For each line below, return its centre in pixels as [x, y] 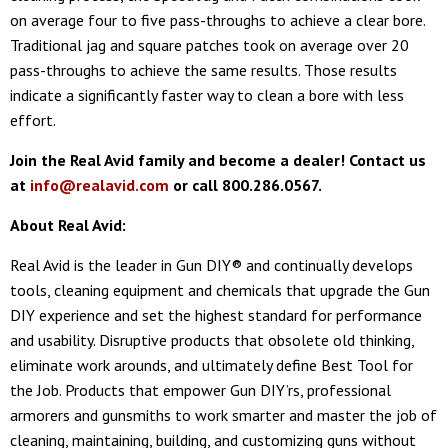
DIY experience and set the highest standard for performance [216, 314]
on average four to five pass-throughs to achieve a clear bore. [217, 19]
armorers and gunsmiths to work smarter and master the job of [223, 414]
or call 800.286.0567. [245, 184]
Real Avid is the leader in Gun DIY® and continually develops [211, 264]
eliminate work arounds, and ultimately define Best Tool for [211, 364]
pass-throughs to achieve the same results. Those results [203, 69]
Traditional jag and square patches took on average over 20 [209, 44]
